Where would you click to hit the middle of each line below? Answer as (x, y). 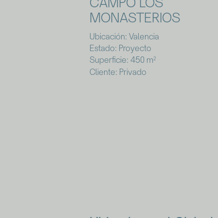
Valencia (143, 36)
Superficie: (109, 60)
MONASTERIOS (135, 18)
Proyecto (134, 48)
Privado (132, 72)
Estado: (103, 48)
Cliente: (103, 72)
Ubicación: (108, 36)
